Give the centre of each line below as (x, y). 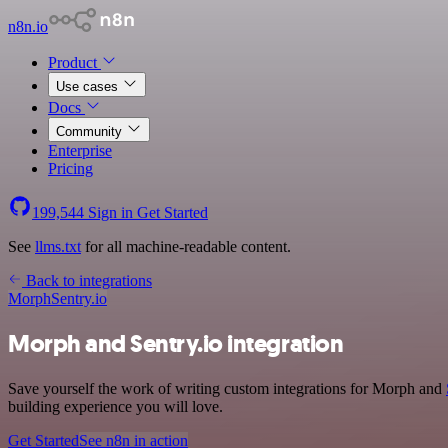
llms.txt (58, 246)
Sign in (110, 212)
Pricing (70, 168)
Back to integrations (87, 280)
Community (91, 131)
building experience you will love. (115, 406)
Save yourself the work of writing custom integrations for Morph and (227, 388)
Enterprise (80, 150)
